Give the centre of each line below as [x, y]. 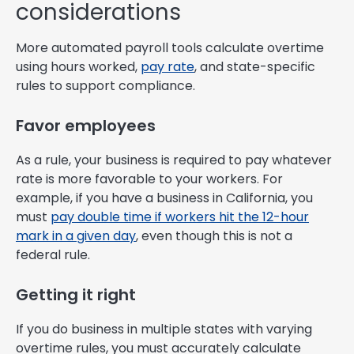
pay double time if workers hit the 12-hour [180, 217]
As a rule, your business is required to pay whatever [174, 160]
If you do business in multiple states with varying [164, 329]
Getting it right [76, 294]
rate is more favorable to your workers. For [149, 179]
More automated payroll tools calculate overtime [170, 47]
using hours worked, [78, 66]
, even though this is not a [214, 235]
